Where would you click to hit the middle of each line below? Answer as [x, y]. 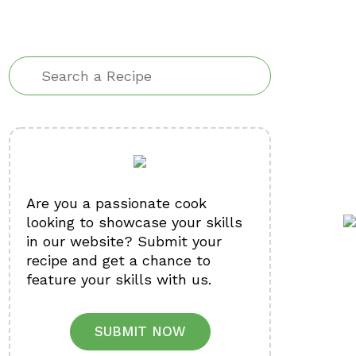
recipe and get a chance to [118, 260]
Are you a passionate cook [116, 203]
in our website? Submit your [124, 241]
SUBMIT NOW [140, 331]
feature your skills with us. [119, 279]
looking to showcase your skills [134, 222]
